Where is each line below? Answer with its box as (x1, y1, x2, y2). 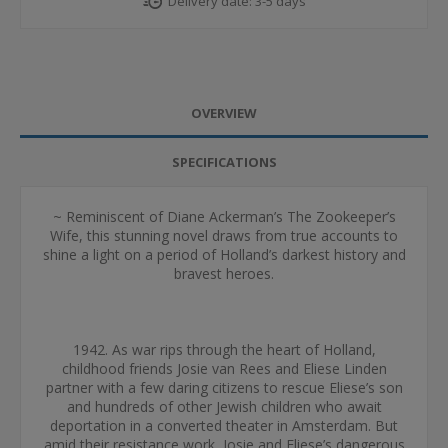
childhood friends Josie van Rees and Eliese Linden (61, 359, 387, 378)
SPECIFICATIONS (171, 153, 277, 171)
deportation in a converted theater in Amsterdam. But (50, 416, 398, 435)
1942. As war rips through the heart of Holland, (72, 340, 376, 359)
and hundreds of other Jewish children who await (66, 397, 382, 416)
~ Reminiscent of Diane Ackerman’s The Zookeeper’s (52, 207, 396, 226)
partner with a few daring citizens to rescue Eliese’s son (45, 378, 403, 397)
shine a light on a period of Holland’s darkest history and (42, 245, 406, 264)
